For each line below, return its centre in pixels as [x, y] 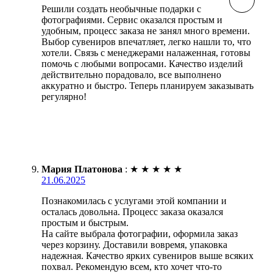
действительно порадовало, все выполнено [131, 74]
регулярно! [64, 96]
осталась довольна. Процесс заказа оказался [132, 211]
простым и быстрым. [85, 222]
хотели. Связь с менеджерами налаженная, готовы [146, 52]
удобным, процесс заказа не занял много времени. [146, 30]
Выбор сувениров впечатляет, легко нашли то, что [146, 41]
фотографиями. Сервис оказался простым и [132, 19]
